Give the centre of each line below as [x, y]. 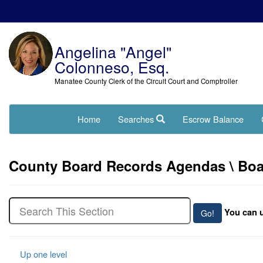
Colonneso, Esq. [112, 67]
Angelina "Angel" [113, 52]
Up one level [42, 254]
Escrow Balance [213, 119]
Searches [137, 119]
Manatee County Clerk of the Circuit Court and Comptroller [146, 81]
